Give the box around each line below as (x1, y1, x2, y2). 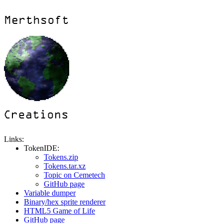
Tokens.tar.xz (44, 162, 86, 170)
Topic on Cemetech (44, 171, 105, 179)
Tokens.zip (44, 153, 78, 161)
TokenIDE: (24, 144, 59, 152)
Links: (4, 135, 24, 143)
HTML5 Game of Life (24, 207, 95, 215)
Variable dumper (24, 189, 76, 197)
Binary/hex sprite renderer (24, 198, 106, 206)
